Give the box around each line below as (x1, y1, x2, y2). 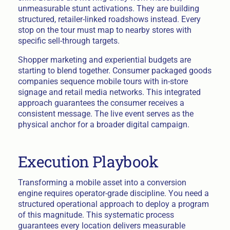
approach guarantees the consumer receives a (17, 98, 184, 108)
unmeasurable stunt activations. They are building (17, 4, 199, 14)
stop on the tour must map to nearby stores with (17, 25, 191, 35)
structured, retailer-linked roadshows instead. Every (17, 14, 201, 25)
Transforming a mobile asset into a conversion (17, 178, 186, 188)
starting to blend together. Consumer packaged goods (17, 66, 212, 76)
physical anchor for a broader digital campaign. (17, 120, 189, 130)
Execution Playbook (17, 151, 159, 172)
